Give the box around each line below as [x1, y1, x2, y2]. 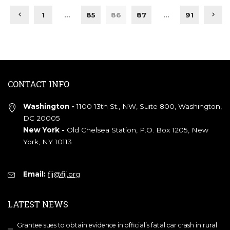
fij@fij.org [48, 170, 80, 178]
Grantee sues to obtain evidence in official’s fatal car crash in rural [17, 221, 217, 229]
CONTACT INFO [8, 79, 69, 89]
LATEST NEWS [8, 199, 68, 209]
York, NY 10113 [23, 138, 72, 146]
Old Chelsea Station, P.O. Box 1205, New [67, 126, 208, 134]
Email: [23, 170, 46, 178]
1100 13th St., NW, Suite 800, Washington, [74, 102, 222, 110]
